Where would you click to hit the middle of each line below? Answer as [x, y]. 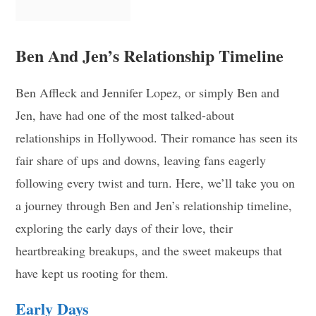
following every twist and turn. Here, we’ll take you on [156, 182]
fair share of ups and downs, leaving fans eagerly [141, 160]
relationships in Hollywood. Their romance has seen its [157, 137]
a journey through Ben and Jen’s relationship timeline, [154, 205]
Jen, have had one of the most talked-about [125, 115]
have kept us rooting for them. [92, 273]
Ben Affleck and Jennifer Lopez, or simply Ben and [148, 92]
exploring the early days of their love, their [124, 227]
